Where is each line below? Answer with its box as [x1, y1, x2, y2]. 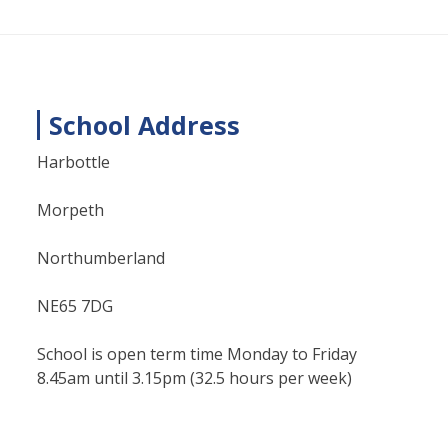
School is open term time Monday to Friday [37, 343, 357, 365]
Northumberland [37, 247, 165, 269]
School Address [49, 108, 240, 142]
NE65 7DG [37, 295, 113, 317]
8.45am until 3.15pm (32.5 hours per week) [37, 367, 352, 389]
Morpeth [37, 199, 104, 221]
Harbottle [37, 151, 110, 173]
